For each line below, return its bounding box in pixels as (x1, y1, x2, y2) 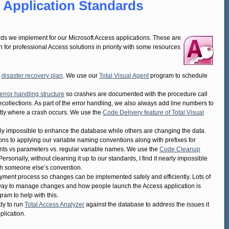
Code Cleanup (159, 145, 200, 153)
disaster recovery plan (2, 72, 63, 79)
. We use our (63, 72, 99, 79)
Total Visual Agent (99, 72, 149, 79)
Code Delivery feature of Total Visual (103, 108, 204, 116)
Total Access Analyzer (25, 200, 84, 208)
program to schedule (149, 72, 208, 79)
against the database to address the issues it (84, 200, 209, 208)
